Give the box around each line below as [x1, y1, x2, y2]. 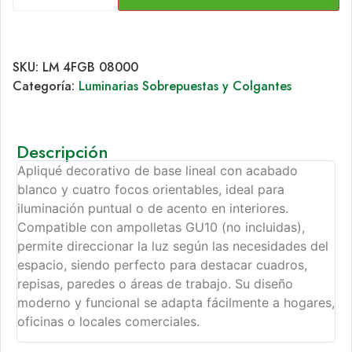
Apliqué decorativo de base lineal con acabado [17, 163, 298, 179]
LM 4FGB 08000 [42, 58, 138, 77]
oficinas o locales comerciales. [17, 313, 200, 330]
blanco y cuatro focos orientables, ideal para [17, 181, 284, 198]
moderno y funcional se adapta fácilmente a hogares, [17, 295, 335, 311]
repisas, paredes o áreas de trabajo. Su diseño [17, 276, 293, 292]
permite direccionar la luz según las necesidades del [17, 238, 328, 255]
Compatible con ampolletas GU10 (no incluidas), [17, 219, 305, 236]
